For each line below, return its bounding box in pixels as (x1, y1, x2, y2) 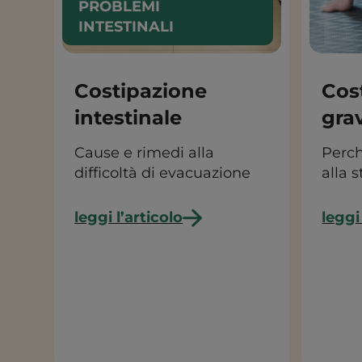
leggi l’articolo (74, 208, 183, 226)
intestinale (74, 106, 183, 129)
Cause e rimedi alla (74, 144, 215, 162)
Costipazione (74, 79, 208, 103)
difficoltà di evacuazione (74, 164, 251, 182)
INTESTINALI (78, 18, 175, 36)
